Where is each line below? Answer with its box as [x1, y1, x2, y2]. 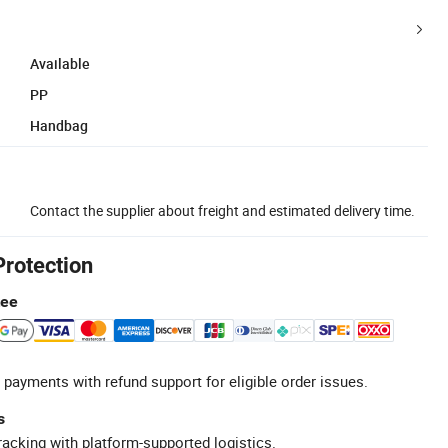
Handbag [30, 115, 88, 135]
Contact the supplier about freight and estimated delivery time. [30, 200, 415, 220]
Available [30, 53, 90, 73]
